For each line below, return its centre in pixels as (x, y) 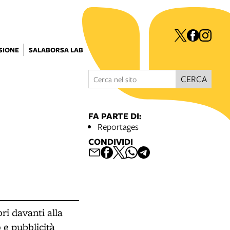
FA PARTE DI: (115, 116)
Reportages (118, 127)
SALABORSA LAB (56, 50)
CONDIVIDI (111, 141)
